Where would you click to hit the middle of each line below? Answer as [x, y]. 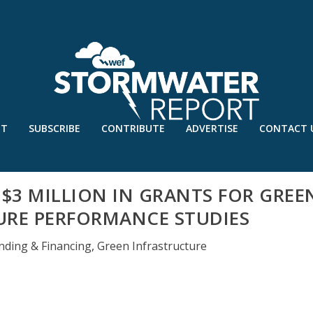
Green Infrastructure [152, 246]
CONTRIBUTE [133, 128]
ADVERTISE [212, 128]
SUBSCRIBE [54, 128]
